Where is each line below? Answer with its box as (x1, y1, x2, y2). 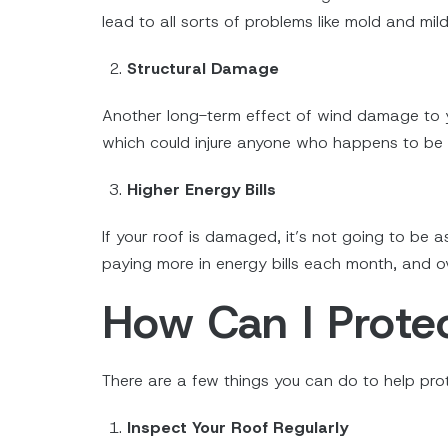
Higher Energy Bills (127, 179, 276, 201)
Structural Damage (127, 58, 279, 80)
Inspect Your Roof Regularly (127, 417, 348, 439)
